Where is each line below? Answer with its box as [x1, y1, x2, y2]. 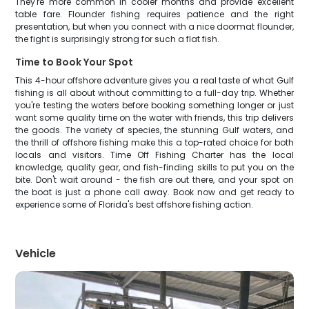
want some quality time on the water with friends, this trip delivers [15, 112, 294, 123]
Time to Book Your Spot [15, 55, 134, 69]
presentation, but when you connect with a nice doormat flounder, [15, 21, 294, 32]
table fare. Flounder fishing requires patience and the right [15, 8, 294, 20]
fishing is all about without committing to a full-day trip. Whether [15, 87, 294, 99]
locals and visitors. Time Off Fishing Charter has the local [15, 149, 294, 161]
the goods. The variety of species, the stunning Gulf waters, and [15, 124, 294, 136]
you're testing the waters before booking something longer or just [15, 99, 294, 111]
